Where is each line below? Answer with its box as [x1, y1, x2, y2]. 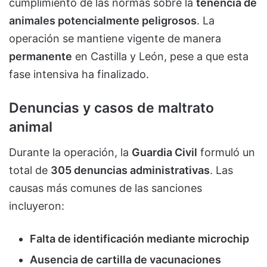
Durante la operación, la [9, 145, 132, 159]
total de [9, 163, 51, 176]
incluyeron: [9, 199, 64, 212]
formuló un [197, 145, 255, 159]
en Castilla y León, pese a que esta [72, 50, 249, 63]
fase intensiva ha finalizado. [9, 68, 149, 81]
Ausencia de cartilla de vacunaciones [30, 253, 221, 266]
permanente [9, 50, 72, 63]
